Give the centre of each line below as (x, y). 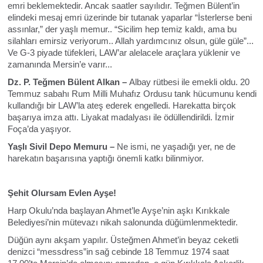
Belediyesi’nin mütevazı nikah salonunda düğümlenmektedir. (122, 222)
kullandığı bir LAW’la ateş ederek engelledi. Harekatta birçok (122, 105)
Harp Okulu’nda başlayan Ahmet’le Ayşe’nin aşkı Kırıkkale (118, 210)
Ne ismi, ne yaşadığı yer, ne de (176, 146)
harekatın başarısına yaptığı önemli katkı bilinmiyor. (105, 158)
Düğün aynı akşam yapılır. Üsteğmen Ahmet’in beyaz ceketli (123, 240)
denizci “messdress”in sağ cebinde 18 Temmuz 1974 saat (118, 252)
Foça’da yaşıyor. (39, 129)
